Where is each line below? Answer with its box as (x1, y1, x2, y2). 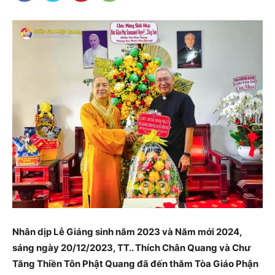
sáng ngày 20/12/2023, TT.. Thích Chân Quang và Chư (12, 242, 251, 254)
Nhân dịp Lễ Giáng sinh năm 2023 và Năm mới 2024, (12, 226, 242, 238)
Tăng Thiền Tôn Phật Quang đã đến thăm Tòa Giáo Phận (12, 258, 258, 270)
